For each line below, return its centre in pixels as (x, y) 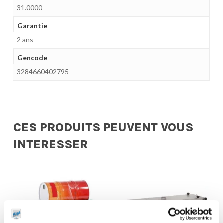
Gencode (32, 57)
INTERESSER (50, 144)
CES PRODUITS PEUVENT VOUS (103, 127)
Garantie (32, 25)
